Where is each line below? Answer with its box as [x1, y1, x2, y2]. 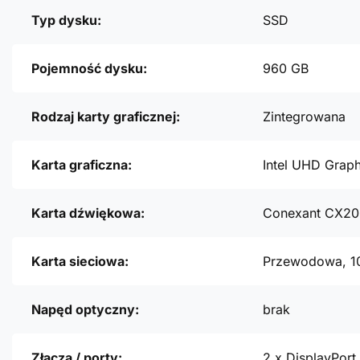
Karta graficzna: [31, 157, 132, 174]
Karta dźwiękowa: [31, 205, 145, 222]
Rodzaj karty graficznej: [31, 108, 180, 125]
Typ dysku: [31, 12, 101, 29]
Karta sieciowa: [31, 253, 129, 270]
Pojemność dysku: [31, 60, 147, 77]
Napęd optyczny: [31, 301, 139, 318]
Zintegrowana [263, 108, 346, 125]
